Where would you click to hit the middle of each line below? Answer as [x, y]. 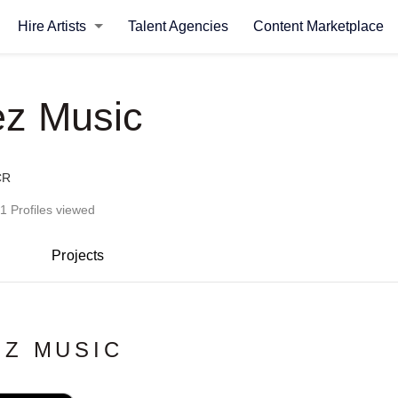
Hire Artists [53, 26]
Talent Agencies [178, 26]
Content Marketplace [318, 26]
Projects [78, 255]
